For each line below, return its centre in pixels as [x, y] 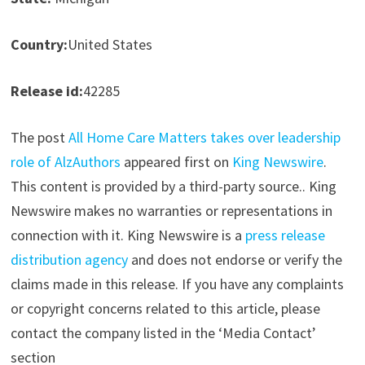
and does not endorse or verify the [235, 259]
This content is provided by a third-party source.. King [173, 186]
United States [110, 44]
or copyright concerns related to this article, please [165, 308]
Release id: [46, 90]
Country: [39, 44]
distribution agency [69, 259]
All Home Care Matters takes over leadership [204, 137]
